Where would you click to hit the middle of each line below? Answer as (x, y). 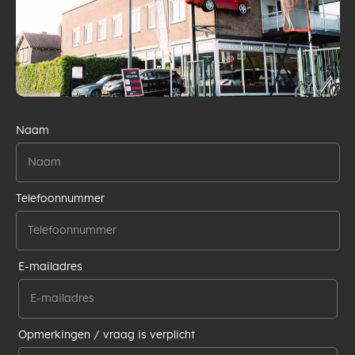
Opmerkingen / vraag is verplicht (106, 335)
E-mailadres (50, 267)
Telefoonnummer (60, 198)
